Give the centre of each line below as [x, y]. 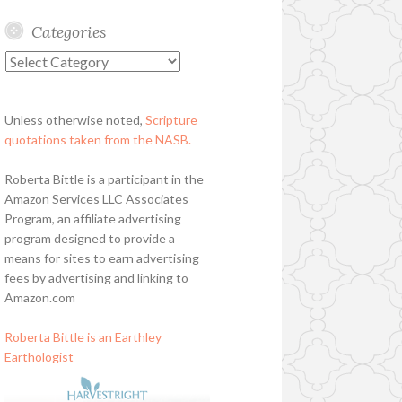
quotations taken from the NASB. [97, 140]
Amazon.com [39, 298]
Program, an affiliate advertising [92, 219]
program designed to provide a [89, 239]
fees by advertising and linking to [96, 278]
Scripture [171, 120]
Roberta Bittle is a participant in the [104, 179]
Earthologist [39, 357]
